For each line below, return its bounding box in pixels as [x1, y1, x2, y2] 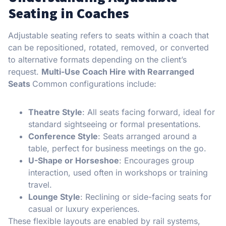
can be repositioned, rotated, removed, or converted [8, 42, 209, 53]
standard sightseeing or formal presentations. [28, 119, 201, 130]
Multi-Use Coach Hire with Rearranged [41, 67, 194, 77]
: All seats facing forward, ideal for [82, 107, 215, 118]
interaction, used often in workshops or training [28, 167, 208, 178]
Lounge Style [28, 192, 80, 202]
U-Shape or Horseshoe [28, 155, 119, 166]
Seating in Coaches [8, 4, 129, 23]
